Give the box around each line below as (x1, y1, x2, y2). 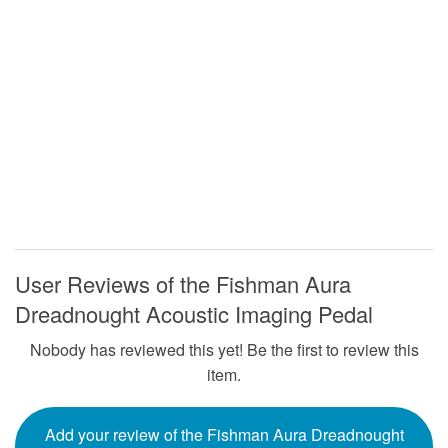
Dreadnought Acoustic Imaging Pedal (15, 298, 373, 330)
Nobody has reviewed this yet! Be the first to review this (29, 338, 419, 362)
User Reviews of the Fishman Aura (15, 268, 351, 300)
